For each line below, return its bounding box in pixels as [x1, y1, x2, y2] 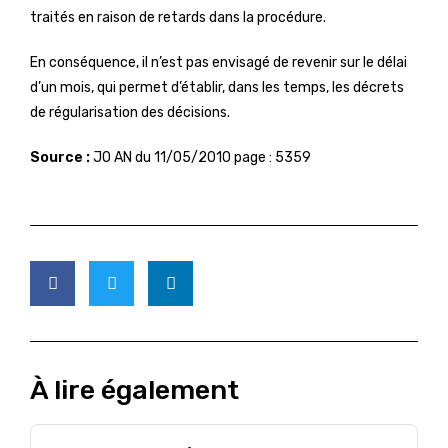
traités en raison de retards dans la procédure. [30, 9, 326, 26]
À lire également [30, 374, 239, 406]
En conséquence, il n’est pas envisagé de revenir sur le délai [30, 54, 407, 71]
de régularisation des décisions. [30, 104, 230, 121]
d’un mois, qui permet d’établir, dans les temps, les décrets [30, 79, 404, 96]
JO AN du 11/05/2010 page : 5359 [90, 149, 311, 166]
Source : [30, 149, 90, 166]
